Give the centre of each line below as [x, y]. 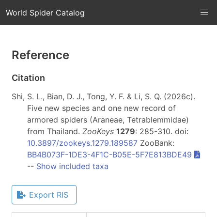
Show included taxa [72, 166]
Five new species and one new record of [101, 108]
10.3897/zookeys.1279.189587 [82, 143]
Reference [40, 55]
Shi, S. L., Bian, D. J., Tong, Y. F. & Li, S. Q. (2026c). [103, 96]
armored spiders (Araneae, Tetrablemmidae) [108, 119]
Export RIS [49, 194]
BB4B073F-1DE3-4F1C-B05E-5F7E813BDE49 [109, 154]
